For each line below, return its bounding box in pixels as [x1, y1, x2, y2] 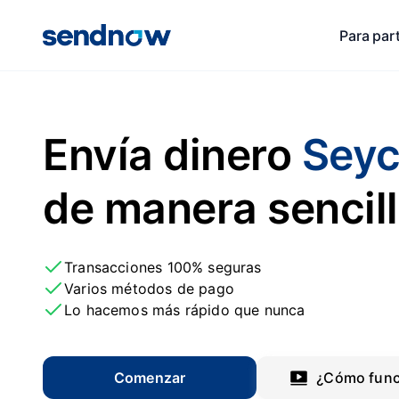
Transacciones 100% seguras [64, 258, 262, 276]
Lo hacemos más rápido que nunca [64, 301, 305, 319]
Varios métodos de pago [64, 280, 234, 297]
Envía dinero [43, 128, 302, 181]
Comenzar [113, 369, 186, 387]
